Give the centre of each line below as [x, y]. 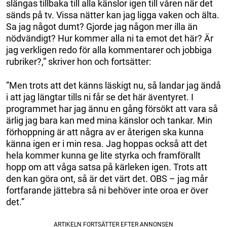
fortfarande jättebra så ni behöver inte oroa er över [107, 190]
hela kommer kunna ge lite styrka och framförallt [103, 155]
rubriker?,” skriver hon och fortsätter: [79, 61]
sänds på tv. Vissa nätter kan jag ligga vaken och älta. [113, 15]
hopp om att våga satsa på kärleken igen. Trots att [107, 167]
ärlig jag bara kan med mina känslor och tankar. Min [109, 120]
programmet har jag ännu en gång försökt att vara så [112, 108]
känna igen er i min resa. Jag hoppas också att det [107, 143]
